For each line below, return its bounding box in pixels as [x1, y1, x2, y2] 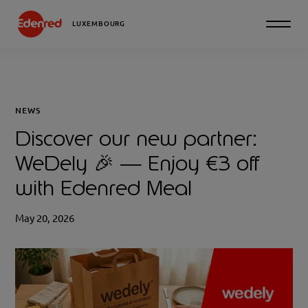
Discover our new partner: [15, 124, 258, 152]
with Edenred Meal [15, 173, 192, 201]
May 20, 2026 [15, 212, 75, 225]
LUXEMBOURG [72, 20, 125, 27]
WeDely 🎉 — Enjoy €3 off [15, 148, 259, 177]
